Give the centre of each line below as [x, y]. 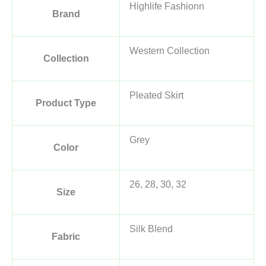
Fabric [66, 236]
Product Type [66, 103]
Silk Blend [151, 229]
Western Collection [170, 50]
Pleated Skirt [156, 95]
